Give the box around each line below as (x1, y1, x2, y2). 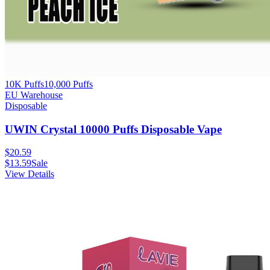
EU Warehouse (5, 90, 63, 100)
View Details (5, 169, 54, 180)
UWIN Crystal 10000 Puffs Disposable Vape (5, 122, 222, 136)
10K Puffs (5, 79, 44, 89)
